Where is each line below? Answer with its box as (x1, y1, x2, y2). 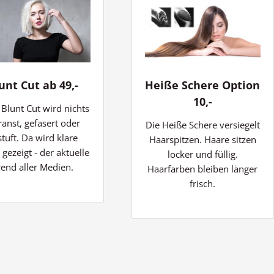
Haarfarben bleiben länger (147, 162, 258, 175)
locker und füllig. (167, 147, 238, 160)
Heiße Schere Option (145, 77, 261, 92)
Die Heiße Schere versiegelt (145, 118, 260, 131)
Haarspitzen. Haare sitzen (149, 133, 256, 146)
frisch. (190, 177, 216, 190)
